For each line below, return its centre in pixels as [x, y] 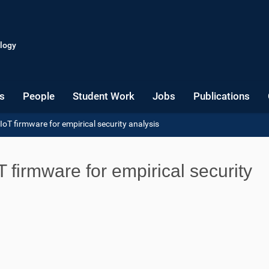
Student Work [104, 96]
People [39, 96]
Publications [222, 96]
